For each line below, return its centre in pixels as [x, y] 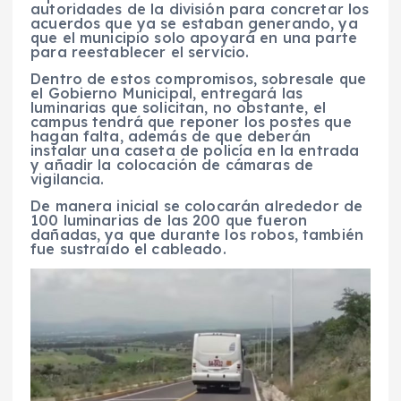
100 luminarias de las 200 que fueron [169, 221]
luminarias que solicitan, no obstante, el [178, 108]
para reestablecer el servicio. [140, 52]
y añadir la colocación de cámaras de [172, 165]
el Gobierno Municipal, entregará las [167, 94]
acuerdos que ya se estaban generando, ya [194, 24]
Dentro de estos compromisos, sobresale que [198, 79]
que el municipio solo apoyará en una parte [194, 38]
